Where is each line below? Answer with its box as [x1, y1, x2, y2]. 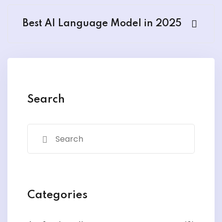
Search [27, 94, 65, 105]
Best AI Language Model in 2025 [23, 19, 181, 29]
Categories [27, 190, 88, 201]
